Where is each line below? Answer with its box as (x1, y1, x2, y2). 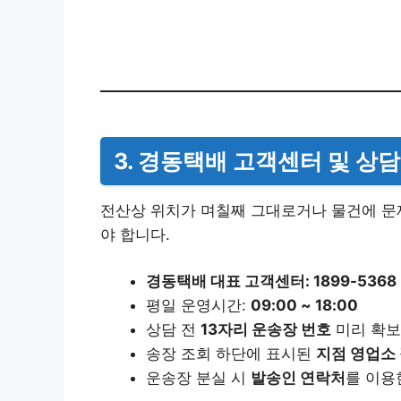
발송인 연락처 (251, 369, 346, 388)
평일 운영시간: (146, 296, 251, 315)
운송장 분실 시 (146, 369, 251, 388)
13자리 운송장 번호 (200, 320, 331, 339)
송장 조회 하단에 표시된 (146, 345, 316, 363)
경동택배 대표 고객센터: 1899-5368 (146, 272, 397, 291)
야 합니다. (100, 226, 170, 244)
